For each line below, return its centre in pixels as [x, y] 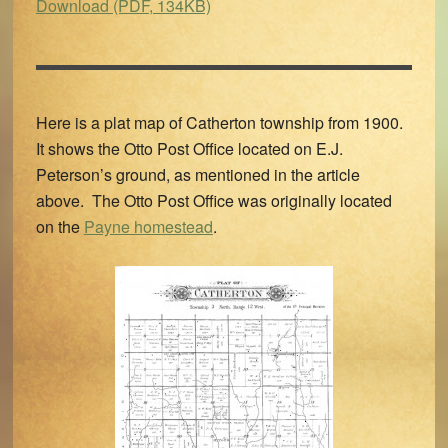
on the [59, 226]
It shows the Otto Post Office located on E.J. [189, 148]
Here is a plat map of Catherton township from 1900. [221, 122]
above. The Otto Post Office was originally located [213, 200]
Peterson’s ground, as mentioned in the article [197, 174]
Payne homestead [148, 226]
